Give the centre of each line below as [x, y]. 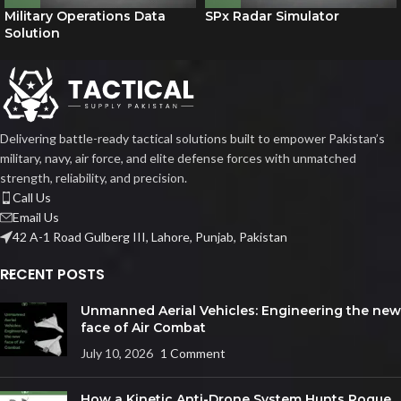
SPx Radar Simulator [272, 17]
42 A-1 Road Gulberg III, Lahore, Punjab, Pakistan [150, 237]
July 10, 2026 [117, 354]
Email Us [36, 218]
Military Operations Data [85, 17]
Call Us [32, 198]
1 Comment [193, 354]
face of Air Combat [143, 328]
